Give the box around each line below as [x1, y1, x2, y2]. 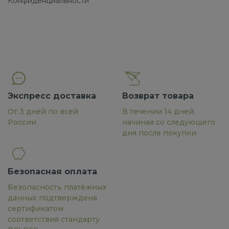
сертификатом [8, 203, 63, 213]
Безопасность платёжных [8, 182, 107, 192]
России [8, 118, 36, 127]
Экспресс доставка [8, 91, 96, 101]
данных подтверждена [8, 193, 97, 202]
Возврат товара [122, 91, 194, 101]
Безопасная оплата [8, 166, 97, 176]
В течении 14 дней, [122, 107, 195, 117]
